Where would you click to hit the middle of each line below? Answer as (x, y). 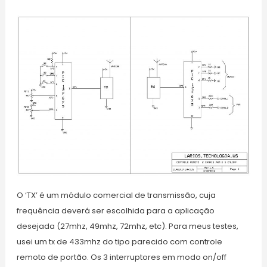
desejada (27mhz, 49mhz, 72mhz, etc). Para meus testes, (127, 226)
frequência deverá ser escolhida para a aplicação (115, 211)
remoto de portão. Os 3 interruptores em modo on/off (121, 257)
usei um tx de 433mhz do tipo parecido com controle (119, 242)
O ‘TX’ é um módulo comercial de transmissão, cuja (116, 195)
